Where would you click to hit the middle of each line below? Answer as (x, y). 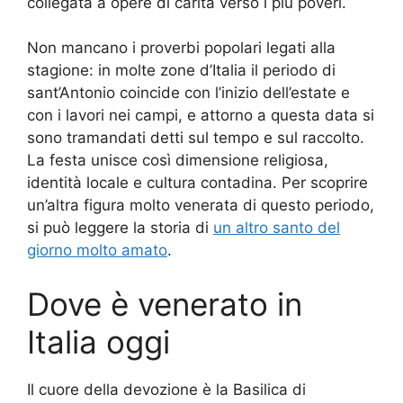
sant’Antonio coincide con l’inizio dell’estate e (188, 93)
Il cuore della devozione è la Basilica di (166, 389)
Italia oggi (99, 341)
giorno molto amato (97, 251)
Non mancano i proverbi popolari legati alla (181, 48)
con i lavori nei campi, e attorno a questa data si (201, 116)
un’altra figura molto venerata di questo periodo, (201, 206)
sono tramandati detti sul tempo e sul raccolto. (196, 138)
